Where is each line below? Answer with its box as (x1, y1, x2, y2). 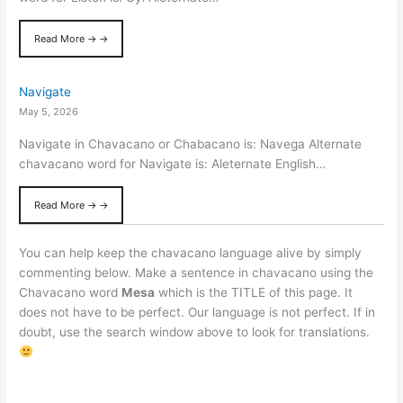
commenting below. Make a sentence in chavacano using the (19, 265, 374, 281)
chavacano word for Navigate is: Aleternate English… (19, 156, 327, 171)
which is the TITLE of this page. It (155, 285, 354, 300)
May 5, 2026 (19, 105, 79, 119)
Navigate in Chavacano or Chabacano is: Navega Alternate (19, 136, 363, 151)
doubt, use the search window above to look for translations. (19, 325, 371, 340)
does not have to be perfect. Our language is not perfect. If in (19, 305, 376, 320)
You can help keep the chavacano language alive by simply (19, 246, 363, 261)
